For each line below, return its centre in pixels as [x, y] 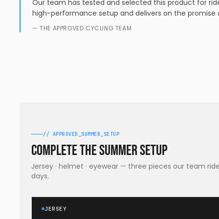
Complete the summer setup [99, 151]
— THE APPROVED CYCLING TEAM [82, 28]
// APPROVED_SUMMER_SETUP [81, 134]
